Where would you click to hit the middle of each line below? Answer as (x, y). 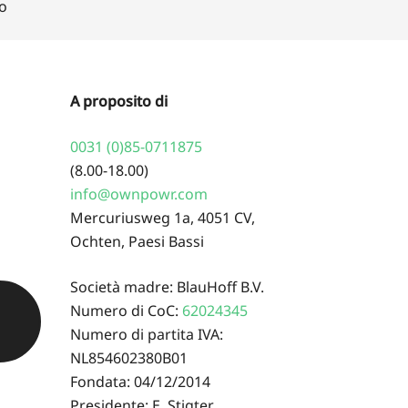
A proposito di (119, 101)
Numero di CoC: (126, 310)
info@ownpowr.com (139, 194)
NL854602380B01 (129, 357)
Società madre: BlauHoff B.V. (167, 286)
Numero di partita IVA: (147, 334)
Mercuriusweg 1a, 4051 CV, (163, 217)
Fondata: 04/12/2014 (140, 381)
